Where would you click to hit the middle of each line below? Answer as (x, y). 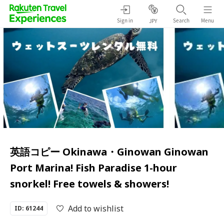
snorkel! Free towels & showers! (89, 184)
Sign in (125, 20)
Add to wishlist (96, 208)
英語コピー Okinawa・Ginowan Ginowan (109, 152)
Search (181, 20)
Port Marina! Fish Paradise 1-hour (93, 168)
